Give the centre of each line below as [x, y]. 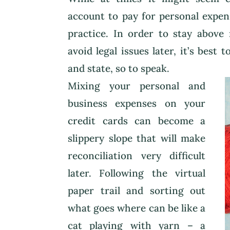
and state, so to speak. [119, 68]
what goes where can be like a [137, 208]
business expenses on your [137, 103]
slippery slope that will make [137, 138]
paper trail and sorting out [137, 190]
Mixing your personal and [137, 85]
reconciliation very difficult [137, 155]
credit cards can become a [137, 120]
